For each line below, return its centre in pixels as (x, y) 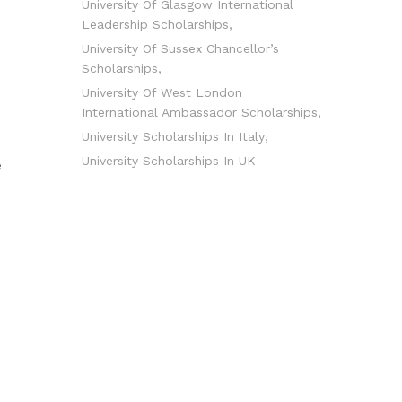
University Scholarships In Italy (173, 136)
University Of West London (162, 92)
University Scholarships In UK (169, 161)
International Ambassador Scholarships (200, 112)
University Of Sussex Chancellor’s (180, 48)
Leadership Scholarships (155, 24)
